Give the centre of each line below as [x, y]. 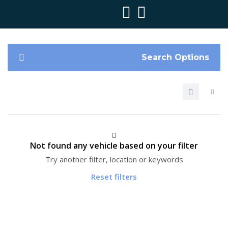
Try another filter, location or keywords [114, 159]
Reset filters [114, 177]
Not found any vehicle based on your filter [114, 146]
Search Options [175, 57]
